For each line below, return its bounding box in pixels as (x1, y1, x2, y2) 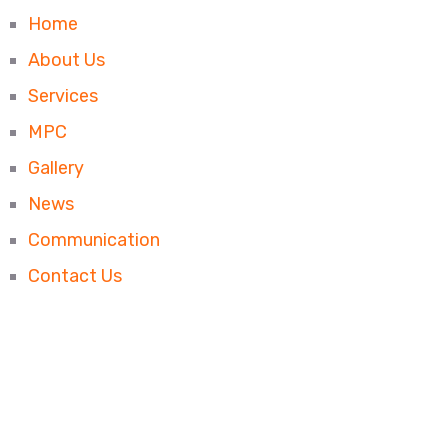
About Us (27, 49, 105, 71)
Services (27, 85, 98, 107)
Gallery (27, 157, 84, 179)
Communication (27, 229, 160, 251)
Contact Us (27, 265, 122, 287)
